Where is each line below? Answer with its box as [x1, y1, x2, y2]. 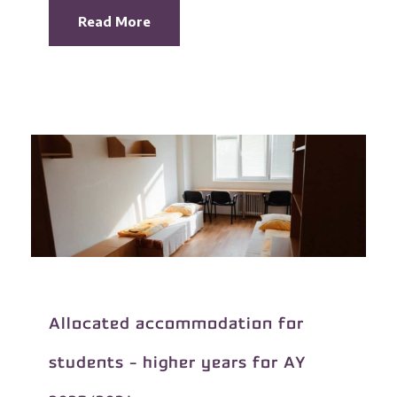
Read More [78, 12, 151, 29]
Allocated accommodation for [49, 316, 304, 332]
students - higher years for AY [49, 355, 307, 371]
